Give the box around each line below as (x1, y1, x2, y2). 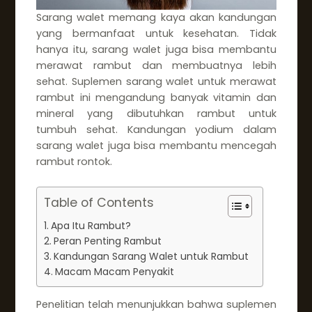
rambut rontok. (36, 155, 112, 169)
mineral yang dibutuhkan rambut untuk (36, 107, 277, 121)
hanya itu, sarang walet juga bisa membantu (36, 42, 277, 57)
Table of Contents (43, 194, 154, 211)
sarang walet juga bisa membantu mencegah (36, 139, 277, 153)
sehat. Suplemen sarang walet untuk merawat (36, 75, 277, 89)
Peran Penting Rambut (53, 233, 162, 248)
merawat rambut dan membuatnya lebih (36, 58, 277, 73)
